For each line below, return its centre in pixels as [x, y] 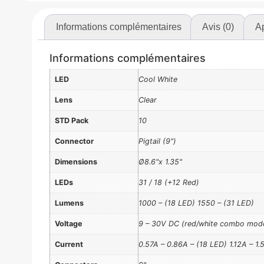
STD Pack [71, 120]
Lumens [69, 203]
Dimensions [76, 161]
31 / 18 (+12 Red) [169, 182]
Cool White [158, 79]
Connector [74, 141]
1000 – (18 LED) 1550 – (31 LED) [196, 203]
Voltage [68, 223]
